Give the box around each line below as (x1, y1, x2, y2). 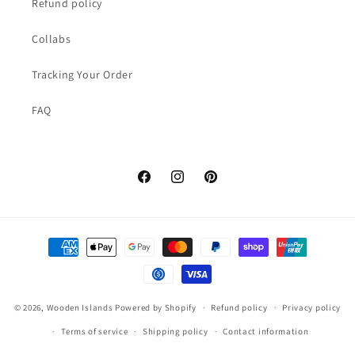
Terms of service (61, 326, 128, 337)
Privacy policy (282, 302, 342, 313)
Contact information (223, 326, 309, 337)
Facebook (136, 177, 185, 193)
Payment (27, 232, 74, 247)
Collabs (32, 32, 71, 46)
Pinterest (202, 177, 250, 193)
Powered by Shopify (115, 301, 197, 313)
